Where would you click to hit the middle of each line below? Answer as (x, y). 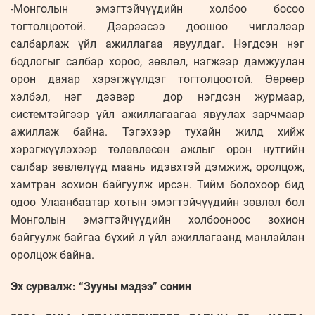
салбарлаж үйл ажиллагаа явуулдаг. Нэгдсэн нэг (157, 44)
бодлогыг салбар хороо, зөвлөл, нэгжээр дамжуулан (157, 62)
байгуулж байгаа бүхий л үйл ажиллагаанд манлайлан (157, 238)
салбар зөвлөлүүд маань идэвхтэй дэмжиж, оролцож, (157, 167)
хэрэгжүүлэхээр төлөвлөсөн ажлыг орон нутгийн (157, 150)
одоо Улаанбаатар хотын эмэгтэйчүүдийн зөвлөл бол (157, 202)
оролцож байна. (52, 255)
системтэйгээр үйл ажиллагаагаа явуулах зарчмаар (157, 115)
